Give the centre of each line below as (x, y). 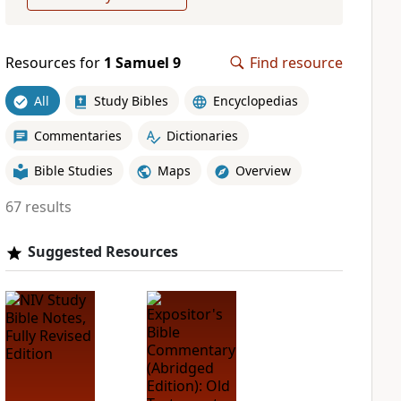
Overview (263, 170)
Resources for (54, 63)
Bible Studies (73, 170)
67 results (38, 207)
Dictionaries (202, 135)
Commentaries (77, 135)
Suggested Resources (102, 252)
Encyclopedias (255, 100)
